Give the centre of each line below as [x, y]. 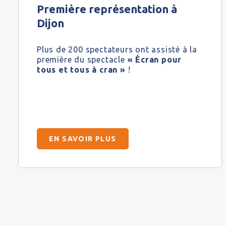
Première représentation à [107, 9]
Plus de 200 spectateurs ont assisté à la [117, 50]
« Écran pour [155, 60]
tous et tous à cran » [82, 70]
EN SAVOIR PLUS [83, 139]
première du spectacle [82, 60]
